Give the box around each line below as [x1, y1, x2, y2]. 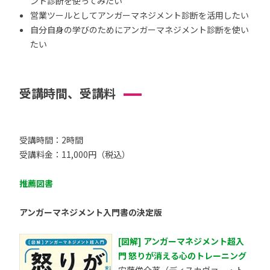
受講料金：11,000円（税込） [19, 148, 130, 161]
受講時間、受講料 [19, 84, 116, 102]
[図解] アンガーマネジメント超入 [118, 235, 244, 248]
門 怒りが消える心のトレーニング [118, 250, 246, 262]
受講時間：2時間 [19, 134, 83, 146]
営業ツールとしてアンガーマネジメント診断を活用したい [30, 9, 249, 22]
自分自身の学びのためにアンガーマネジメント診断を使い [30, 24, 249, 36]
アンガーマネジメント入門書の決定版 [19, 206, 162, 219]
